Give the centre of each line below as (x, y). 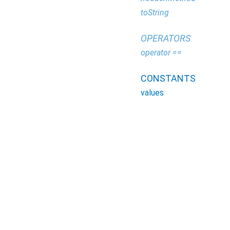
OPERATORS (166, 39)
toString (155, 13)
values (152, 93)
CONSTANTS (168, 79)
